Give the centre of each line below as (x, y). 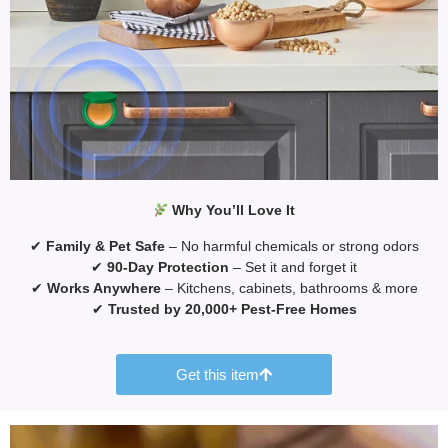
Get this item (217, 375)
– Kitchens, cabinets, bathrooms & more (289, 287)
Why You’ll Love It (232, 210)
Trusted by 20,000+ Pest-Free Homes (232, 308)
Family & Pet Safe (105, 245)
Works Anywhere (103, 287)
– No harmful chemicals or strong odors (291, 245)
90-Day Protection (168, 266)
